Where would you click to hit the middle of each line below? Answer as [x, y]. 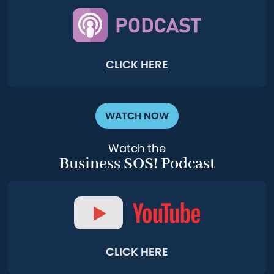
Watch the [137, 149]
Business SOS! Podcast [137, 164]
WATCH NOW [137, 116]
